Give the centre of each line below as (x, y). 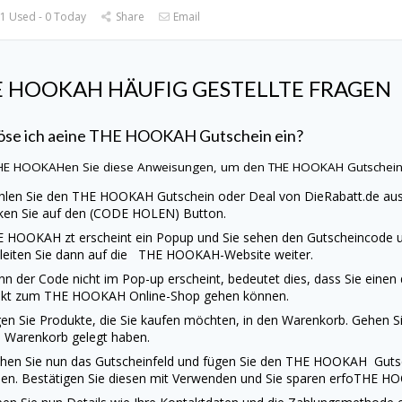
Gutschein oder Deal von (229, 197)
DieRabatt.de (341, 197)
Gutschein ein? (252, 135)
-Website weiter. (267, 255)
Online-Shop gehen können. (210, 296)
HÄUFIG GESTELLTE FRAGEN (250, 89)
